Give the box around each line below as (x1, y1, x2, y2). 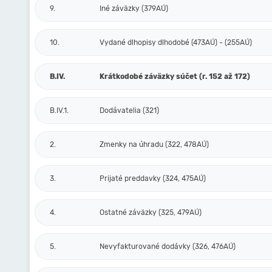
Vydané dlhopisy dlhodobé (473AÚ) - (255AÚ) (100, 38, 252, 47)
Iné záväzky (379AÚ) (100, 4, 168, 13)
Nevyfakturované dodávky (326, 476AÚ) (100, 242, 236, 251)
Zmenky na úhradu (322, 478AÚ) (100, 140, 209, 149)
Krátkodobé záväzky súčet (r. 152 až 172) (100, 72, 250, 81)
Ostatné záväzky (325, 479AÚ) (100, 208, 202, 217)
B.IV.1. (50, 106, 69, 115)
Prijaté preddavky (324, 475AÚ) (100, 174, 206, 183)
